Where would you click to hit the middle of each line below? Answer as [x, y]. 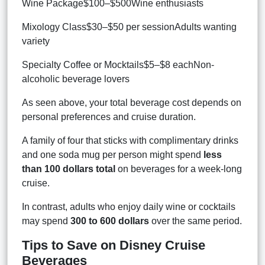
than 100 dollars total [69, 169]
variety [36, 41]
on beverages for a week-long [179, 169]
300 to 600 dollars [110, 221]
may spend [46, 221]
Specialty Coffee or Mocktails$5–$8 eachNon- [118, 64]
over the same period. [195, 221]
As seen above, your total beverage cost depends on [132, 102]
